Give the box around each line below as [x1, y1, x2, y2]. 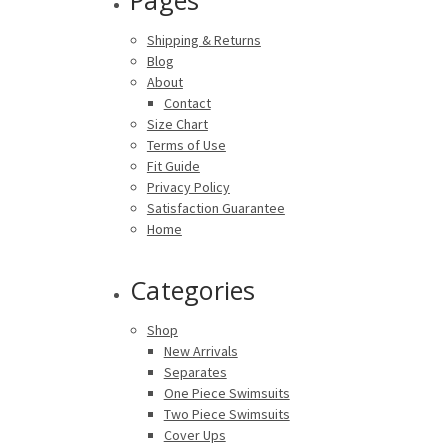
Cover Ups [163, 425, 226, 444]
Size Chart [146, 114, 208, 133]
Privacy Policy [146, 177, 230, 196]
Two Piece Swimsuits [163, 404, 290, 423]
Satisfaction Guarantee [146, 198, 285, 217]
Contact [163, 93, 211, 112]
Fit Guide [146, 156, 200, 175]
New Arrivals [163, 341, 238, 360]
